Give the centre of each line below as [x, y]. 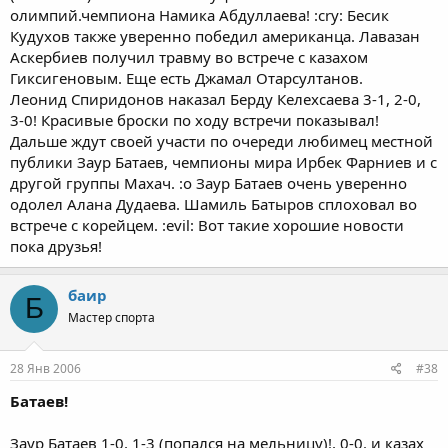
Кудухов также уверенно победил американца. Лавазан [215, 35]
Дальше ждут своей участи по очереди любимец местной [221, 140]
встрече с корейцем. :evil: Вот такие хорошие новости [207, 224]
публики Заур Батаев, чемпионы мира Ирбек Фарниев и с [223, 161]
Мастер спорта [111, 317]
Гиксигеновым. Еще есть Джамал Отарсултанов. [186, 77]
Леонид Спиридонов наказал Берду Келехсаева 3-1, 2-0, [215, 98]
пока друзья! [56, 245]
